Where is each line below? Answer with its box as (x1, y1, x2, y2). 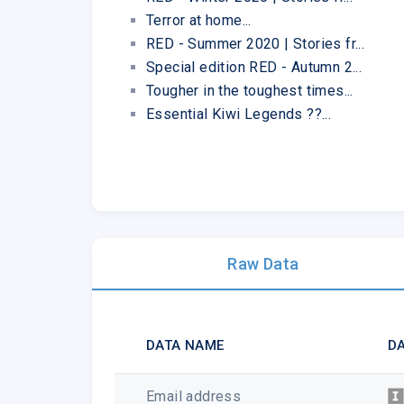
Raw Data (227, 253, 299, 273)
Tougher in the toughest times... (146, 81, 353, 99)
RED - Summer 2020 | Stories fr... (146, 34, 365, 52)
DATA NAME (146, 336, 225, 353)
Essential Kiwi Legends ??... (146, 105, 332, 123)
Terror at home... (146, 11, 252, 29)
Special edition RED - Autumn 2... (146, 58, 363, 76)
